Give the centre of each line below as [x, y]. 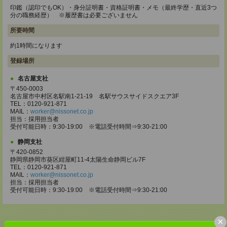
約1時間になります [36, 46]
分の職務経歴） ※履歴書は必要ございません [74, 15]
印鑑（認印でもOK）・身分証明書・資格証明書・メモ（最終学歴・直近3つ [113, 8]
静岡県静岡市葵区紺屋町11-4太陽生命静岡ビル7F [78, 160]
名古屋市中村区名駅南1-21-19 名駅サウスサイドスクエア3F [94, 96]
